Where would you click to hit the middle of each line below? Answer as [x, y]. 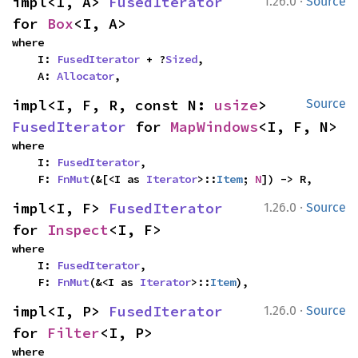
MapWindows [214, 127]
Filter [74, 333]
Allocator [86, 76]
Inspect [78, 230]
